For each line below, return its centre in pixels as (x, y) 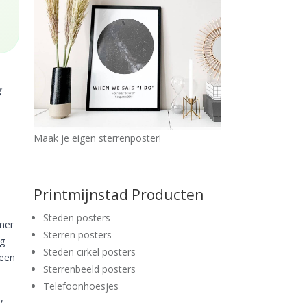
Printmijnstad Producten (119, 194)
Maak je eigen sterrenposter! (97, 138)
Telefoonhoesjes (81, 286)
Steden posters (77, 217)
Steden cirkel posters (89, 251)
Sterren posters (77, 234)
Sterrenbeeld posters (89, 269)
